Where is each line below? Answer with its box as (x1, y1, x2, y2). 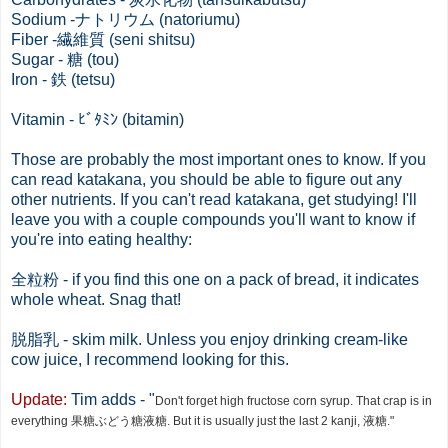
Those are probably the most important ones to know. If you (11, 150, 426, 168)
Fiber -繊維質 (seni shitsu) (11, 30, 195, 48)
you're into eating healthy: (11, 230, 192, 248)
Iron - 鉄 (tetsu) (11, 70, 115, 88)
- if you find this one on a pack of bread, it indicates (59, 270, 419, 288)
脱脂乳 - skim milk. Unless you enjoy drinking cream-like (11, 330, 408, 348)
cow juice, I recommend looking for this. (11, 350, 289, 368)
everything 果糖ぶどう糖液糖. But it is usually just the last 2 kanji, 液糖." (11, 413, 394, 428)
